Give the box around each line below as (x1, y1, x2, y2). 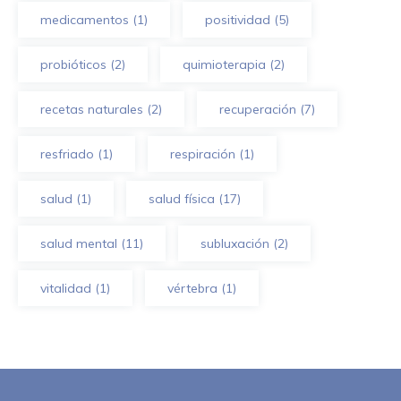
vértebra (167, 279, 218, 296)
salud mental (40, 235, 117, 252)
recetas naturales (40, 100, 143, 117)
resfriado (40, 145, 94, 162)
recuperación (219, 100, 296, 117)
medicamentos (40, 11, 129, 28)
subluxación (200, 235, 269, 252)
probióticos (40, 55, 107, 73)
